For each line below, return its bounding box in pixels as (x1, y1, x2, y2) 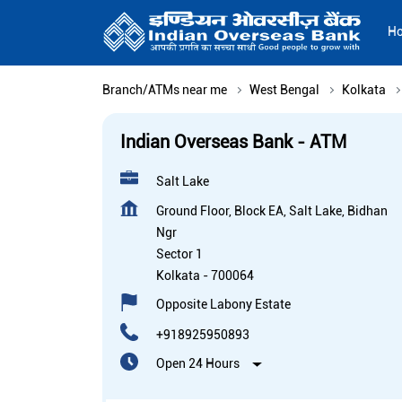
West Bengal (249, 83, 319, 98)
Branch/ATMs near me (102, 83, 227, 98)
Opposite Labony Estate (156, 297, 291, 312)
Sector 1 (156, 247, 203, 262)
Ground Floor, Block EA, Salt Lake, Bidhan (156, 204, 388, 219)
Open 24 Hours (156, 356, 240, 371)
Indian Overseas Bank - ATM (120, 131, 346, 153)
